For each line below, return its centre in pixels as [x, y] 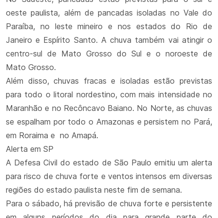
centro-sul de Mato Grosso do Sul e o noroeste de [109, 54]
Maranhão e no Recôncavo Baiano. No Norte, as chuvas [109, 108]
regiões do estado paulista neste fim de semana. [94, 190]
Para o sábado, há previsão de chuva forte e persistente [109, 203]
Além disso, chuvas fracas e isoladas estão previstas [109, 81]
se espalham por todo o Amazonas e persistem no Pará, [109, 122]
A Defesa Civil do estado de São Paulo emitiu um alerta [109, 163]
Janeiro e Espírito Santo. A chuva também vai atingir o [109, 40]
